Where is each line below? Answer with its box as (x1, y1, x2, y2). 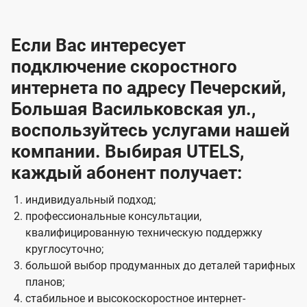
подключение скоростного (11, 56, 237, 77)
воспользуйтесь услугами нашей (11, 120, 290, 141)
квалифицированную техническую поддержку (25, 226, 262, 240)
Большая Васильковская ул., (11, 99, 256, 120)
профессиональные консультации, (25, 210, 201, 223)
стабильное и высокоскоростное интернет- (25, 292, 245, 306)
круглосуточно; (25, 243, 103, 256)
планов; (25, 275, 64, 289)
